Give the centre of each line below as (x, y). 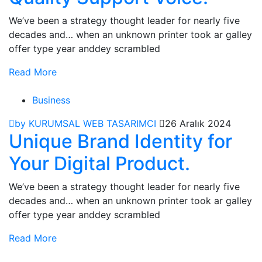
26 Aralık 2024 (198, 124)
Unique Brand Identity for (120, 142)
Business (51, 100)
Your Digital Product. (99, 164)
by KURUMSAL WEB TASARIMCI (85, 124)
